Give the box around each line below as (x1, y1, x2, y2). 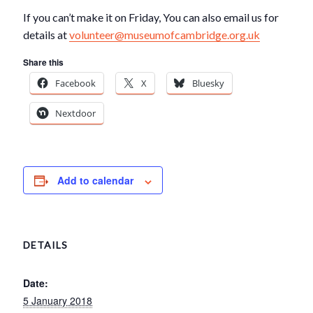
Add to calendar (57, 173, 134, 188)
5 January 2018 (23, 293, 93, 308)
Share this (23, 56, 64, 69)
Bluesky (192, 77, 225, 90)
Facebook (55, 77, 96, 90)
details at (23, 28, 70, 42)
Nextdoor (55, 107, 96, 120)
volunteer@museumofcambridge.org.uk (69, 28, 261, 42)
